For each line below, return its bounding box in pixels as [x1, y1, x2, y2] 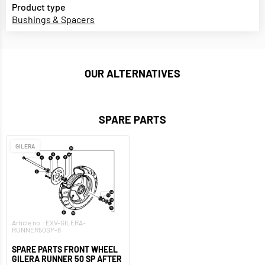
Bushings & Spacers [12, 14, 95, 25]
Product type [12, 1, 66, 13]
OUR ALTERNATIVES [85, 67, 180, 80]
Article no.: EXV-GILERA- [12, 218, 86, 227]
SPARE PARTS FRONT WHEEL [12, 244, 118, 255]
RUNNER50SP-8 [12, 225, 61, 234]
